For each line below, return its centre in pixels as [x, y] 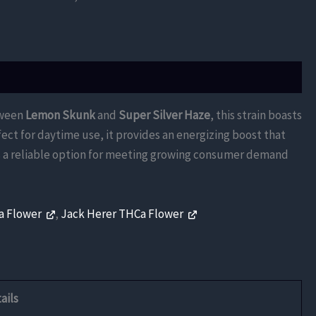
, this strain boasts [256, 115]
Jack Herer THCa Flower [123, 213]
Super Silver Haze [164, 115]
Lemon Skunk [60, 115]
